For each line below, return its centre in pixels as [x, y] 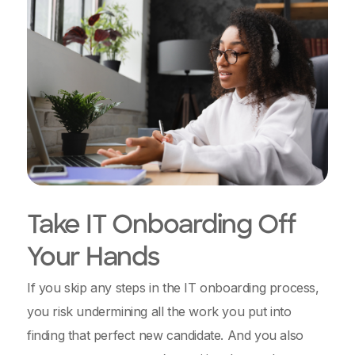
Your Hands [93, 259]
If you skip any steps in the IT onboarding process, [173, 288]
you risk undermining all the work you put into [159, 311]
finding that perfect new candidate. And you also [165, 335]
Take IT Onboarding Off [162, 227]
